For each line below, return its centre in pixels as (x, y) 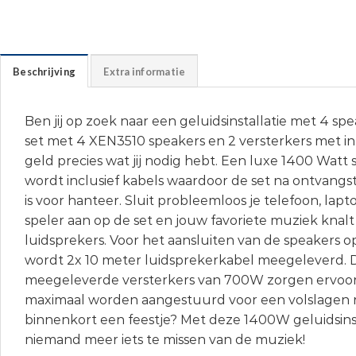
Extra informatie (145, 72)
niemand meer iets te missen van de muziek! (165, 340)
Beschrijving (44, 72)
